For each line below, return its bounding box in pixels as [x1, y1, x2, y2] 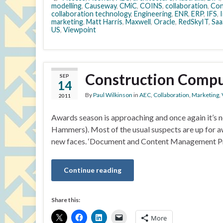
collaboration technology [51, 9, 131, 18]
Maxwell [125, 17, 151, 26]
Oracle [154, 17, 175, 26]
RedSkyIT [178, 17, 209, 26]
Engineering [134, 9, 172, 18]
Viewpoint [63, 25, 96, 34]
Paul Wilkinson [93, 91, 132, 99]
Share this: [51, 196, 80, 204]
